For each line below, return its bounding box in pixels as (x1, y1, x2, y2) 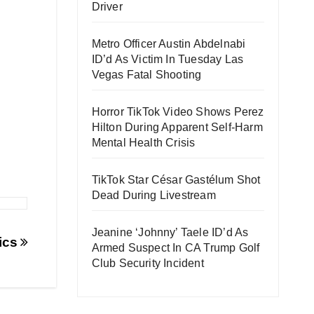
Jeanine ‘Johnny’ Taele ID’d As (91, 226, 249, 238)
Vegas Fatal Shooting (91, 69, 202, 81)
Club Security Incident (91, 257, 204, 269)
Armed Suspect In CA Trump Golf (91, 242, 260, 254)
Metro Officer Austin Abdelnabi (91, 38, 246, 50)
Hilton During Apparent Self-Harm (91, 121, 263, 133)
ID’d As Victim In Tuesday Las (91, 53, 244, 65)
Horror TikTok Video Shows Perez (91, 106, 264, 118)
